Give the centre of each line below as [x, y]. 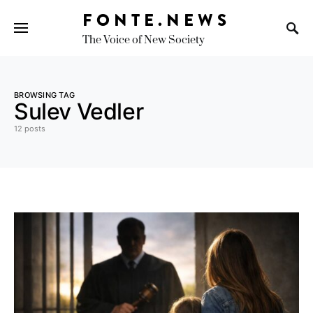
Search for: [33, 40]
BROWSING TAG [45, 95]
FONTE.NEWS [156, 20]
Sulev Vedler [79, 111]
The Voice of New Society [144, 40]
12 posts [30, 129]
